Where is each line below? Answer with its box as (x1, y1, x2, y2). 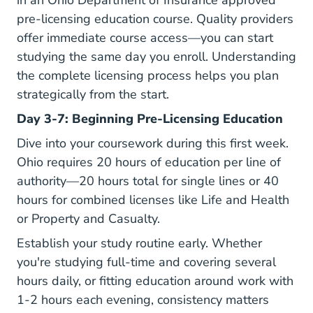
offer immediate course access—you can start (17, 29, 273, 46)
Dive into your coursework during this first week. (17, 135, 289, 152)
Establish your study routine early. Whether (17, 235, 262, 252)
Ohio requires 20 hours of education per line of (17, 154, 281, 170)
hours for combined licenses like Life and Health (17, 191, 289, 208)
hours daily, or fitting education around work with (17, 272, 293, 289)
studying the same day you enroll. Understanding (17, 48, 296, 65)
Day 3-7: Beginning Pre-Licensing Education (17, 110, 283, 127)
